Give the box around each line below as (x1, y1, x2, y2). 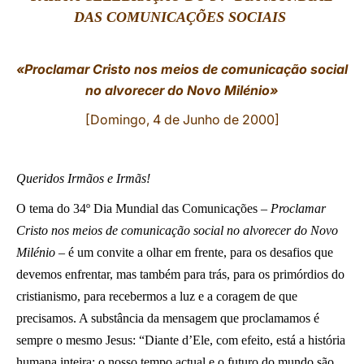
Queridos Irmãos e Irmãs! (16, 171, 150, 185)
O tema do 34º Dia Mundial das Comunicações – (16, 201, 271, 215)
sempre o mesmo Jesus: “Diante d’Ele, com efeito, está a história (16, 333, 345, 347)
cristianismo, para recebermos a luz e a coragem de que (16, 289, 297, 303)
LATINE (258, 19, 300, 35)
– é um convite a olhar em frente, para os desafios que (55, 245, 333, 259)
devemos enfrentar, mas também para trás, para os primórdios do (16, 267, 344, 281)
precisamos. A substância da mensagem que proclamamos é (16, 311, 319, 325)
